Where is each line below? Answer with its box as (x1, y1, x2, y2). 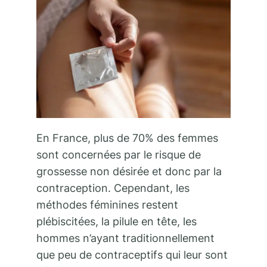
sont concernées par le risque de (36, 148, 201, 162)
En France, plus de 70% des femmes (36, 132, 218, 145)
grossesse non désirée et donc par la (36, 165, 222, 178)
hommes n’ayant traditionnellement (36, 232, 215, 245)
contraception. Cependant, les (36, 182, 190, 195)
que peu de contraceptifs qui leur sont (36, 249, 228, 262)
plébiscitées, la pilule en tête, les (36, 215, 197, 228)
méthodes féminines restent (36, 198, 178, 212)
